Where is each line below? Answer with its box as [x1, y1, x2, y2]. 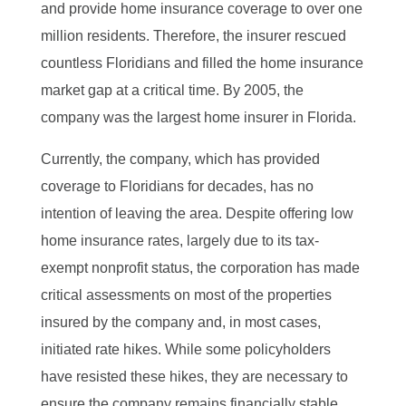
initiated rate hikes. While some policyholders [40, 341, 331, 357]
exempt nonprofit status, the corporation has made [40, 259, 360, 275]
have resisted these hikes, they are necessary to [40, 368, 348, 384]
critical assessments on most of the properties [40, 286, 332, 303]
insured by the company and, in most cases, [40, 314, 321, 330]
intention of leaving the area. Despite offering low [40, 205, 353, 221]
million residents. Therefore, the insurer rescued [40, 27, 346, 43]
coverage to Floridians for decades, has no [40, 178, 314, 194]
